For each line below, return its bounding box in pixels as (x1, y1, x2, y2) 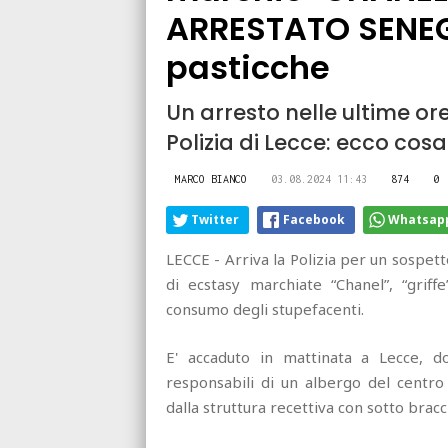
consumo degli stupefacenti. (166, 298, 364, 319)
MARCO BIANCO (175, 172, 247, 185)
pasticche (166, 44, 330, 90)
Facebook (283, 210, 345, 228)
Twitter (191, 210, 239, 228)
